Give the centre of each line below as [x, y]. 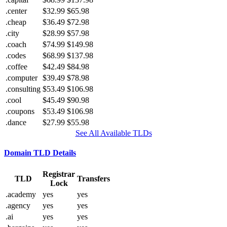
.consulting [23, 89]
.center [16, 11]
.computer [22, 78]
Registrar [59, 174]
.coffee [16, 66]
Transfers [93, 179]
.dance [16, 122]
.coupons [20, 111]
